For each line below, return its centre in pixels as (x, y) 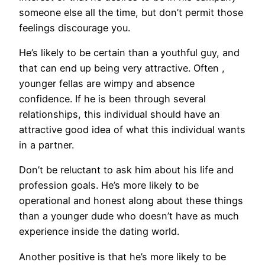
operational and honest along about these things (131, 201)
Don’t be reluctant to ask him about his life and (126, 170)
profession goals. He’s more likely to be (109, 185)
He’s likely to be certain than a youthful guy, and (129, 52)
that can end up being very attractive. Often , (122, 68)
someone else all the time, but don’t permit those (131, 12)
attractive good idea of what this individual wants (132, 129)
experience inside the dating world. (99, 232)
